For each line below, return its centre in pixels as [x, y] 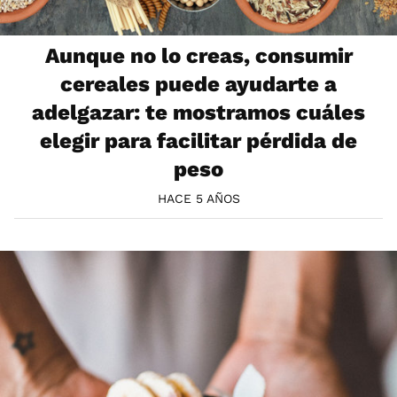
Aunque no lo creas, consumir [198, 56]
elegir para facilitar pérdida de [198, 141]
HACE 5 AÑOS [198, 199]
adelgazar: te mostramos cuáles [198, 113]
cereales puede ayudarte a [198, 85]
